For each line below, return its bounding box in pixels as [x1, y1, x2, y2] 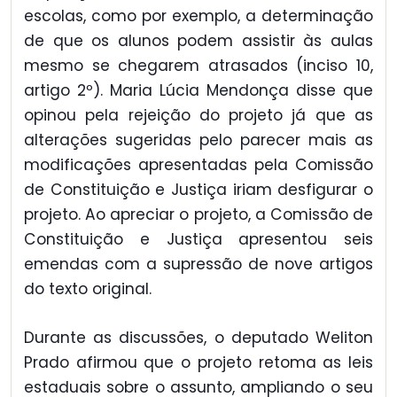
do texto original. [24, 278, 152, 300]
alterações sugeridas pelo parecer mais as [24, 129, 373, 152]
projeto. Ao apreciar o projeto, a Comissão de [24, 204, 373, 226]
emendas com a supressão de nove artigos [24, 253, 373, 276]
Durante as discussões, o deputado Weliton [24, 326, 373, 348]
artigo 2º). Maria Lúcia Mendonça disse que [24, 80, 373, 102]
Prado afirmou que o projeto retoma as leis [24, 351, 373, 373]
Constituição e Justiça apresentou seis [24, 229, 373, 251]
